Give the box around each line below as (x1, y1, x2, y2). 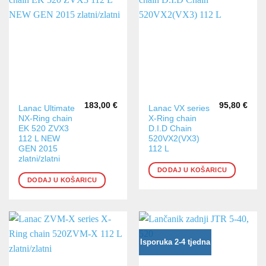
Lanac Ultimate (18, 104, 75, 113)
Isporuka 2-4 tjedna (140, 237, 210, 247)
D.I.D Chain (148, 124, 192, 134)
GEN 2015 (18, 144, 58, 154)
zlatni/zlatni (18, 154, 61, 164)
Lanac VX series (148, 104, 210, 113)
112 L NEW (18, 134, 61, 144)
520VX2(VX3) (148, 134, 200, 144)
